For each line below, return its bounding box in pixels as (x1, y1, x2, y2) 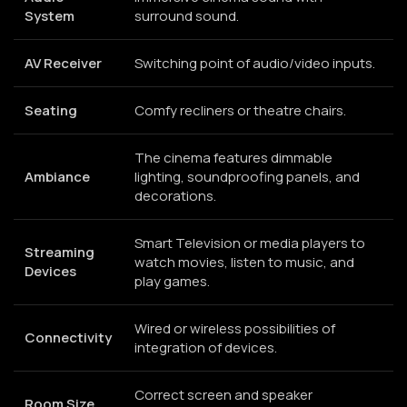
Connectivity (25, 327, 112, 347)
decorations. (134, 185, 216, 205)
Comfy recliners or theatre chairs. (134, 100, 346, 120)
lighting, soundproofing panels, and (134, 166, 360, 186)
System (25, 5, 74, 25)
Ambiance (25, 166, 90, 186)
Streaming (25, 242, 94, 262)
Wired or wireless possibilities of (134, 318, 335, 338)
